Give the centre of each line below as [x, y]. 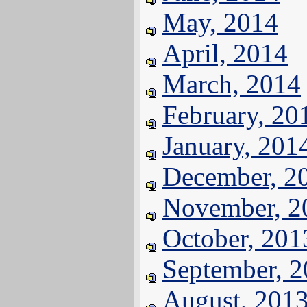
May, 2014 [220, 22]
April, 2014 [225, 53]
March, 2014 [232, 84]
